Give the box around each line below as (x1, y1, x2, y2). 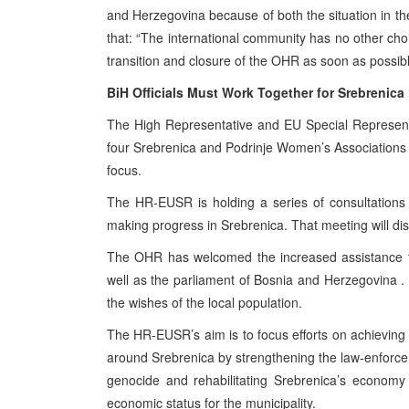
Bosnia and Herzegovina (254, 269, 397, 288)
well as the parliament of (107, 269, 255, 288)
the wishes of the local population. (107, 292, 302, 311)
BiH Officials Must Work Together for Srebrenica (107, 82, 404, 101)
